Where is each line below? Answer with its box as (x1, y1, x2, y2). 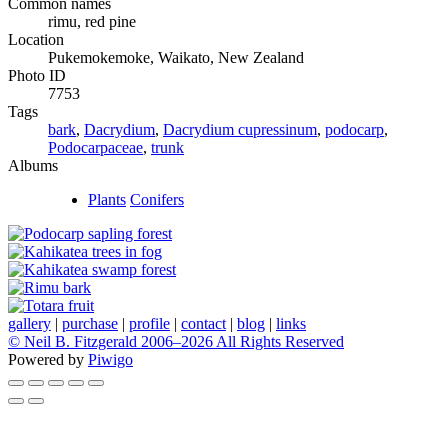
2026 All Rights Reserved (181, 332, 344, 350)
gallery (8, 314, 51, 332)
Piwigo (88, 350, 133, 368)
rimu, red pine (48, 12, 136, 30)
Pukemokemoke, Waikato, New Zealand (48, 48, 304, 66)
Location (8, 30, 64, 48)
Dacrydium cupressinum (163, 120, 317, 138)
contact (181, 314, 226, 332)
